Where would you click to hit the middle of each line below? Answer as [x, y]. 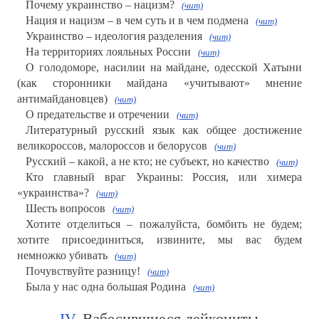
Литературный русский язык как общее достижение [164, 130]
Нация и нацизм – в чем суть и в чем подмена [137, 21]
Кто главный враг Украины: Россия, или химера [164, 177]
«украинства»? [53, 193]
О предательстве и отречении [97, 115]
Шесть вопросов [65, 209]
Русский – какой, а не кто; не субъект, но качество [147, 162]
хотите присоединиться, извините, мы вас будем [159, 240]
